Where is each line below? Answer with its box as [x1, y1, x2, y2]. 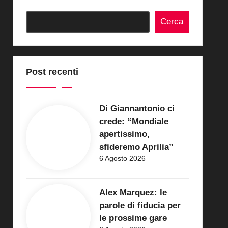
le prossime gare [99, 213, 167, 223]
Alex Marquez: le [99, 187, 167, 197]
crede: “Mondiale [99, 116, 168, 126]
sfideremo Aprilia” [99, 141, 174, 152]
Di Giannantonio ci [99, 103, 175, 113]
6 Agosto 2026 [99, 154, 146, 162]
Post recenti [25, 66, 78, 77]
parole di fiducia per [99, 200, 181, 210]
